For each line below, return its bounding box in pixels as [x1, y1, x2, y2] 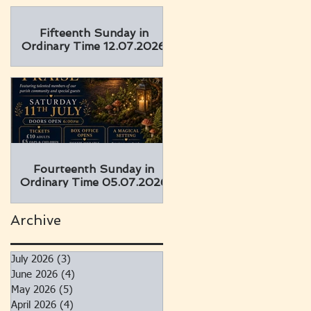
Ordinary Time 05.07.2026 [19, 176, 168, 189]
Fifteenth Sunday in [39, 26, 149, 40]
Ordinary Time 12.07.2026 [22, 40, 166, 53]
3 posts [71, 254, 104, 264]
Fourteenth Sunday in [33, 162, 154, 176]
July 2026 [11, 254, 53, 264]
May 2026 [11, 285, 56, 295]
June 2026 [11, 269, 58, 280]
